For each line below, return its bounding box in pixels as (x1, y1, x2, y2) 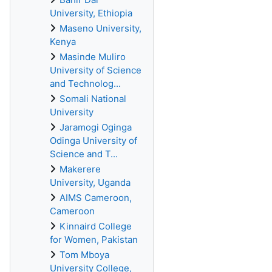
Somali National (59, 93, 126, 104)
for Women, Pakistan (50, 234, 138, 245)
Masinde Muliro (59, 51, 126, 63)
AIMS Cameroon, (59, 192, 132, 203)
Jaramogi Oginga (59, 121, 132, 133)
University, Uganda (50, 177, 131, 188)
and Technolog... (50, 78, 121, 89)
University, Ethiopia (50, 7, 132, 19)
